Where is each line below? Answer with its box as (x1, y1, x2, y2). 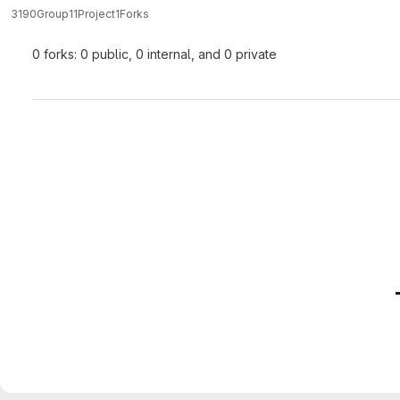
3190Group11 (11, 6, 78, 21)
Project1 (78, 6, 120, 21)
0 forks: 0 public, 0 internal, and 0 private (32, 46, 277, 62)
